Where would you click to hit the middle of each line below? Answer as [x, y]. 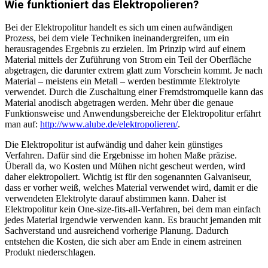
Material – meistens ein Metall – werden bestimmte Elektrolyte [122, 81]
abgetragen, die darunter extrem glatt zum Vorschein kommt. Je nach [134, 71]
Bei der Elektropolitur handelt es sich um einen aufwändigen [119, 28]
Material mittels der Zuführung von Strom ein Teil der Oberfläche [128, 60]
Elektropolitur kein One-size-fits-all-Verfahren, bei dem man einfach [133, 209]
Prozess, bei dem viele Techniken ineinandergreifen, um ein [117, 38]
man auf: [22, 124]
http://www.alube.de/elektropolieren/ [109, 124]
